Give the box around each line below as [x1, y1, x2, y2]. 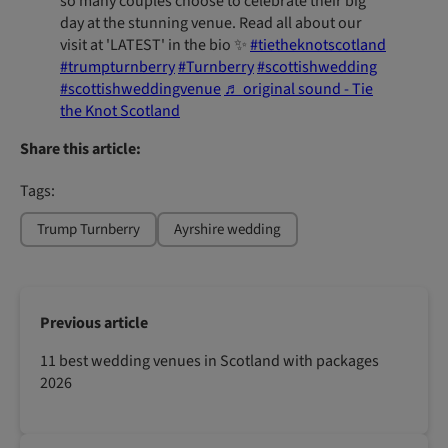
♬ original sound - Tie [224, 78, 373, 101]
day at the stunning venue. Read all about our [60, 12, 362, 35]
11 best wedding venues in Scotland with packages [40, 350, 379, 373]
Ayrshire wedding [174, 219, 281, 241]
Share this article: [20, 138, 141, 161]
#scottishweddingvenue [60, 78, 221, 101]
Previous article [40, 312, 148, 335]
